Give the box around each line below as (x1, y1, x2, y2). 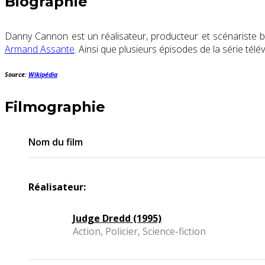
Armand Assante (5, 43, 75, 56)
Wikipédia (28, 70, 57, 79)
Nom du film (28, 135, 83, 149)
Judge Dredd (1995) (73, 212, 161, 225)
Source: (5, 70, 28, 79)
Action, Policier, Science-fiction (73, 225, 206, 238)
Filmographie (5, 98, 105, 116)
